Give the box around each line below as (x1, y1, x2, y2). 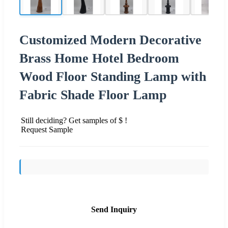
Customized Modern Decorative (19, 32, 202, 47)
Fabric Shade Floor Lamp (19, 87, 166, 102)
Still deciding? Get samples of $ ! (21, 116, 127, 125)
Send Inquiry (91, 205, 137, 214)
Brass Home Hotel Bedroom (19, 50, 179, 66)
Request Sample (21, 125, 73, 134)
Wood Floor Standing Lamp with (19, 69, 206, 84)
